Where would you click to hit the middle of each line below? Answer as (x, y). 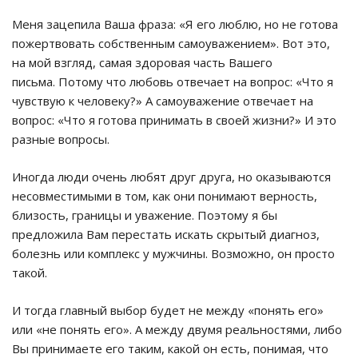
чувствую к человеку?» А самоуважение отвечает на (163, 101)
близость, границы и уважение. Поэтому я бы (145, 215)
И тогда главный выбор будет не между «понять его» (168, 310)
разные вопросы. (61, 139)
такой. (30, 273)
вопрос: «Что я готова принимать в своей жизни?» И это (174, 120)
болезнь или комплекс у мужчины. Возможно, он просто (173, 254)
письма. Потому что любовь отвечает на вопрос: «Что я (173, 82)
